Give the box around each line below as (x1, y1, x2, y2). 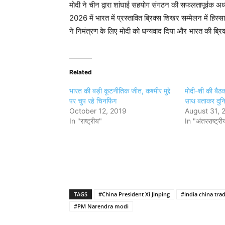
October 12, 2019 (69, 106, 127, 115)
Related (69, 68, 92, 76)
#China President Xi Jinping (98, 190, 170, 198)
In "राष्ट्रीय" (69, 117, 102, 125)
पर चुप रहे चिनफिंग (69, 96, 117, 105)
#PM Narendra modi (74, 202, 129, 210)
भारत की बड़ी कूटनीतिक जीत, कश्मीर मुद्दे (69, 86, 170, 95)
